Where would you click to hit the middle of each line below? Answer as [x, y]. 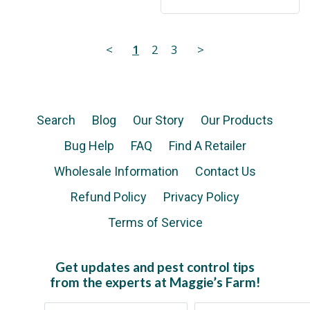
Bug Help [89, 146]
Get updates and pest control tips [155, 267]
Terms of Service [155, 223]
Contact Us [226, 172]
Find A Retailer [207, 146]
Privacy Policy [201, 197]
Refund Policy [109, 197]
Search [56, 120]
